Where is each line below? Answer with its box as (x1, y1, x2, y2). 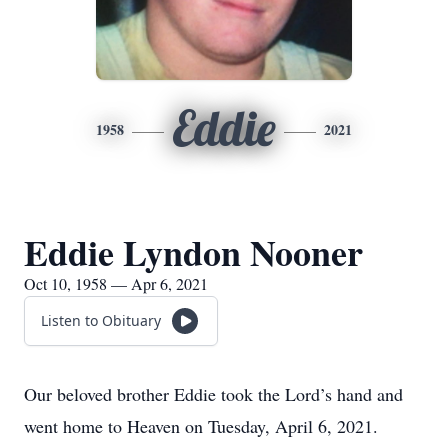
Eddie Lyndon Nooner (24, 226, 363, 278)
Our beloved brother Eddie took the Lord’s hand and (24, 382, 403, 406)
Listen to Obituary (41, 311, 161, 330)
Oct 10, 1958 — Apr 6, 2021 (24, 273, 208, 294)
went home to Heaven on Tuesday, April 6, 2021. (24, 414, 378, 438)
